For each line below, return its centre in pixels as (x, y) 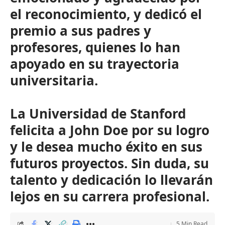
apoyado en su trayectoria (95, 64)
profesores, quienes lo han (95, 47)
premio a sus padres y (81, 31)
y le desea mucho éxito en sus (106, 147)
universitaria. (54, 80)
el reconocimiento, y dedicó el (106, 14)
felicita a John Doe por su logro (110, 130)
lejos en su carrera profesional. (110, 196)
